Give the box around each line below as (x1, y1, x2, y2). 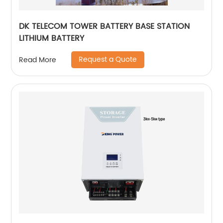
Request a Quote (79, 54, 137, 66)
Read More (19, 54, 57, 66)
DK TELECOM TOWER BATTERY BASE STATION (19, 20, 190, 33)
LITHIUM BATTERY (19, 32, 85, 45)
